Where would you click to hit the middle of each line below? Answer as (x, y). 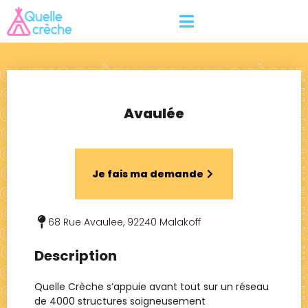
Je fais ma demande (148, 174)
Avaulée (154, 113)
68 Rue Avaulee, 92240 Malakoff (124, 222)
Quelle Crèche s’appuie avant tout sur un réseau (152, 286)
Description (76, 255)
